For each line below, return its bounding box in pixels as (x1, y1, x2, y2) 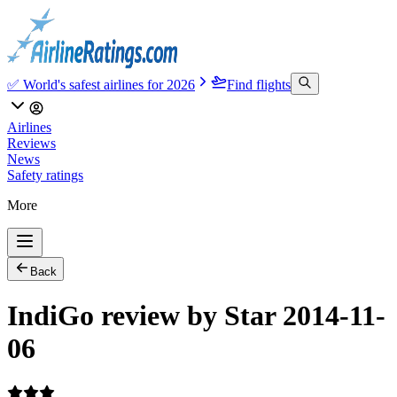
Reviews (7, 136, 56, 151)
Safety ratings (7, 167, 83, 183)
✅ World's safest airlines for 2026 (7, 77, 195, 92)
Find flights (227, 77, 291, 92)
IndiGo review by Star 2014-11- (7, 300, 385, 332)
